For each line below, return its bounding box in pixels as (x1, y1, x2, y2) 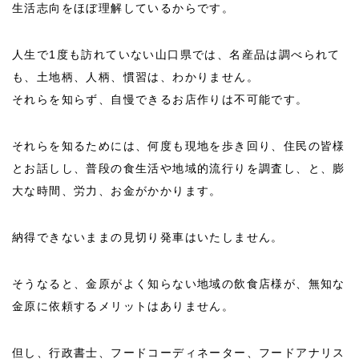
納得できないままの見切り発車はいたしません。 (12, 231, 284, 244)
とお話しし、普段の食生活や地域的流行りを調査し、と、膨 (12, 162, 345, 175)
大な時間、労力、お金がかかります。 (12, 184, 222, 198)
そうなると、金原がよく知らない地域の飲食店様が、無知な (12, 277, 345, 291)
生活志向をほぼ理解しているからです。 (12, 2, 235, 15)
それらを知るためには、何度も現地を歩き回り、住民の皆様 (12, 139, 345, 153)
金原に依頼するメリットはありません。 (12, 300, 235, 313)
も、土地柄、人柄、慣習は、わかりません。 (12, 71, 259, 84)
